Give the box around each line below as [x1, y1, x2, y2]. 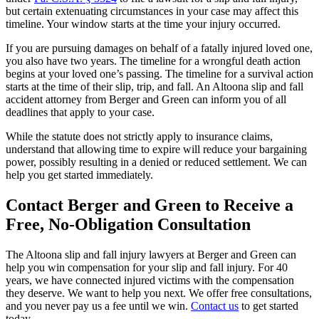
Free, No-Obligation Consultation [6, 214, 251, 234]
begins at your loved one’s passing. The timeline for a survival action [6, 67, 313, 80]
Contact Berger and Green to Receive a [6, 195, 293, 214]
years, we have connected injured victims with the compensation [6, 273, 294, 286]
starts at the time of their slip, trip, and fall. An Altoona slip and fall [6, 80, 303, 93]
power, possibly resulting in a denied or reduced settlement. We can [6, 155, 307, 168]
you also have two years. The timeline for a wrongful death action [6, 54, 300, 67]
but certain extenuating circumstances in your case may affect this [6, 4, 298, 17]
